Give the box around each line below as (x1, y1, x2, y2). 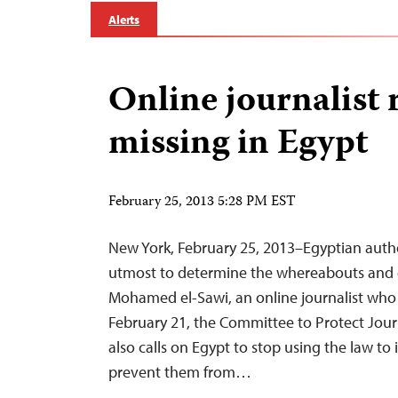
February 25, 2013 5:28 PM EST (108, 191, 296, 214)
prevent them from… (108, 362, 251, 382)
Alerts (108, 12, 140, 28)
